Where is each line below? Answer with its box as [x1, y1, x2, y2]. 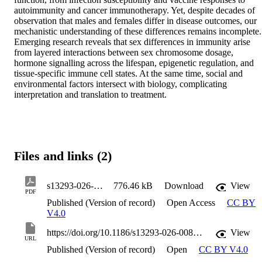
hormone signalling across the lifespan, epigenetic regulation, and [14, 57, 254, 68]
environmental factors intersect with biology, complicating [14, 78, 227, 89]
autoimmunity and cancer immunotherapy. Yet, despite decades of [14, 5, 255, 15]
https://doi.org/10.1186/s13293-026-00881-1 [193, 227, 202, 238]
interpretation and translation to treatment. [14, 89, 167, 99]
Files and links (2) [14, 149, 112, 164]
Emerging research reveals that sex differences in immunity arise [14, 36, 250, 47]
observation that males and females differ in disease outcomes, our [14, 15, 257, 26]
